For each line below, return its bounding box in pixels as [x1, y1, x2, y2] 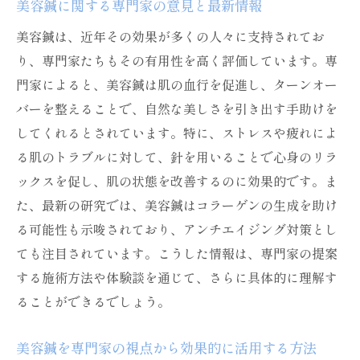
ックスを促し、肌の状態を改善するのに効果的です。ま [16, 171, 337, 190]
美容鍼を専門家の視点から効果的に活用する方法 [16, 337, 317, 358]
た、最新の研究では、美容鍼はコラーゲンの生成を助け [16, 195, 337, 215]
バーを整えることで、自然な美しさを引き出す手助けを [16, 99, 337, 118]
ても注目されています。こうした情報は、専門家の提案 [16, 243, 337, 263]
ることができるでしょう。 [16, 292, 170, 311]
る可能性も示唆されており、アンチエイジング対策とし [16, 219, 337, 239]
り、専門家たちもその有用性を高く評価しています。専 [16, 51, 337, 70]
